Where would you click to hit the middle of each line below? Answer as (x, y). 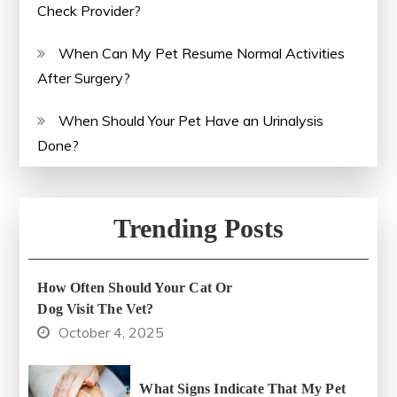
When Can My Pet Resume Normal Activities (202, 53)
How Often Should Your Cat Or (135, 287)
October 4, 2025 (112, 332)
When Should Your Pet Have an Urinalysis (191, 120)
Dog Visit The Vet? (96, 308)
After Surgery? (84, 78)
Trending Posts (198, 228)
